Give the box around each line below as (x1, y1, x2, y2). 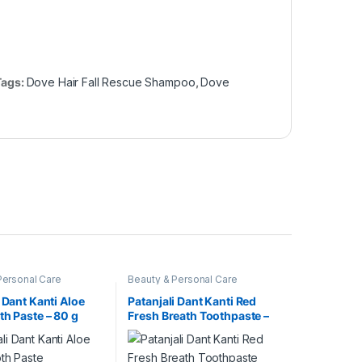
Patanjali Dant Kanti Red (128, 294, 257, 309)
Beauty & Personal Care (128, 272, 238, 285)
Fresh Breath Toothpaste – (128, 309, 269, 323)
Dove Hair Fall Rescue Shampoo (26, 74, 196, 89)
